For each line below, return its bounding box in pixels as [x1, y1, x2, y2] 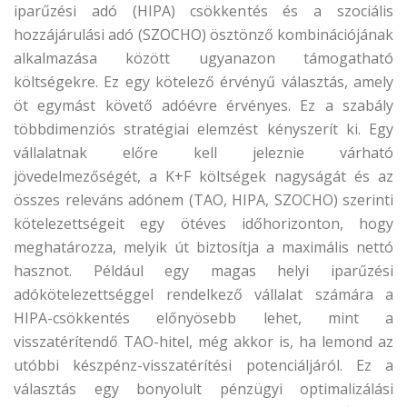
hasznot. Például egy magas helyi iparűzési [14, 261, 393, 281]
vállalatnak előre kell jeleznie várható [14, 143, 393, 163]
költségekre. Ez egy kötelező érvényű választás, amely [14, 72, 393, 92]
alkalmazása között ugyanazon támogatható [14, 48, 393, 68]
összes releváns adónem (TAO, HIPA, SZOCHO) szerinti [14, 190, 393, 210]
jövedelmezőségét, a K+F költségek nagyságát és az [14, 166, 393, 186]
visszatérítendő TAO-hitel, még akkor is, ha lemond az [14, 332, 393, 352]
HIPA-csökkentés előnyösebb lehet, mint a [14, 308, 393, 328]
